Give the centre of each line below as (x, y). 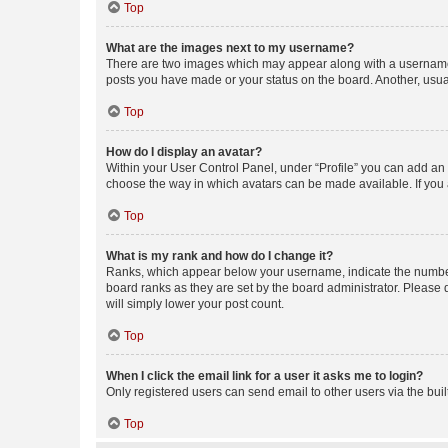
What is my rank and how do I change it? (219, 256)
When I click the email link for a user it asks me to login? (264, 376)
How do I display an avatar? (184, 152)
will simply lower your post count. (195, 304)
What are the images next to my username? (230, 48)
